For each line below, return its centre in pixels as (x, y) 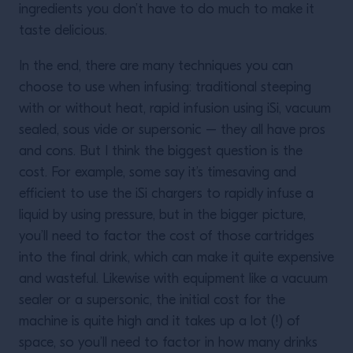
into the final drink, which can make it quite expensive (176, 258)
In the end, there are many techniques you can (156, 67)
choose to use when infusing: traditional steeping (165, 88)
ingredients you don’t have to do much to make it (167, 10)
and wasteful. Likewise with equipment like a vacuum (173, 279)
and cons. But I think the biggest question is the (161, 152)
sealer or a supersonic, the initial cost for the (152, 301)
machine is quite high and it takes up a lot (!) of (160, 322)
